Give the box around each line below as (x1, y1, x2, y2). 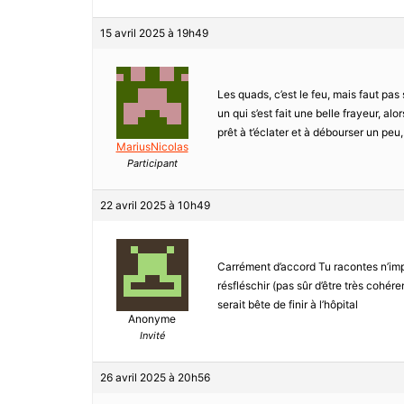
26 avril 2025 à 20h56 (100, 371, 210, 385)
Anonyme (128, 312, 176, 326)
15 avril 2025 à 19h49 (100, 26, 208, 41)
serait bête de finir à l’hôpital (217, 298, 358, 312)
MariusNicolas (115, 140, 188, 154)
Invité (139, 329, 165, 343)
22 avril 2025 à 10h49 (100, 198, 210, 213)
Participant (126, 157, 178, 170)
